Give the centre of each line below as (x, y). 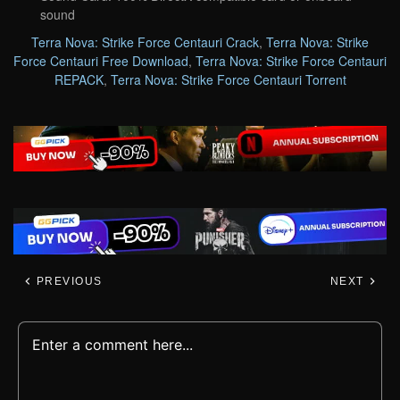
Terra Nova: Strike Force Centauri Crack (145, 42)
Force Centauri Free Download (101, 60)
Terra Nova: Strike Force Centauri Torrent (228, 79)
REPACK (79, 79)
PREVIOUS (67, 281)
